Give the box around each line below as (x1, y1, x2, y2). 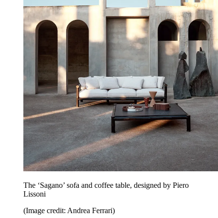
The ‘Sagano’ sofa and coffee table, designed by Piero (23, 181, 189, 190)
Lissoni (23, 190, 48, 199)
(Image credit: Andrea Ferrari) (23, 206, 115, 215)
